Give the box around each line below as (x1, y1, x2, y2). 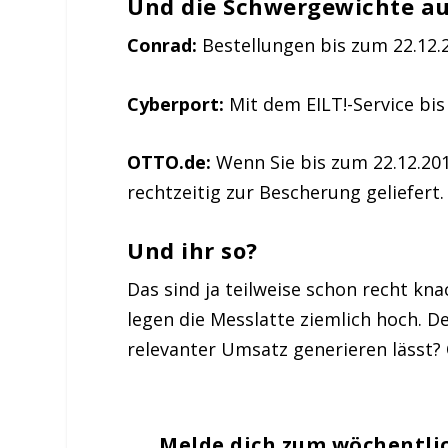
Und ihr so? (127, 235, 258, 266)
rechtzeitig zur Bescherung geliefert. (127, 180, 445, 205)
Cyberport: (127, 91, 225, 116)
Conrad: (127, 32, 198, 57)
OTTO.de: (127, 150, 212, 175)
